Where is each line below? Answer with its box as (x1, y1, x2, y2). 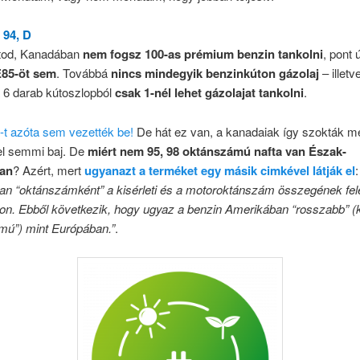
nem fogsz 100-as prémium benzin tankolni (82, 45, 323, 63)
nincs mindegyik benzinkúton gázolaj (110, 64, 319, 83)
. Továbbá (55, 64, 111, 82)
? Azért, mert (12, 161, 84, 178)
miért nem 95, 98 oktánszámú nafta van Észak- (87, 141, 346, 160)
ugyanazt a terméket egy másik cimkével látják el (84, 161, 355, 179)
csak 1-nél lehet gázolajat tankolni (114, 84, 304, 102)
